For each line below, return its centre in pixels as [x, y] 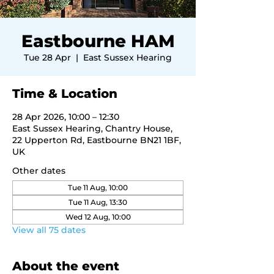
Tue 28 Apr [47, 57]
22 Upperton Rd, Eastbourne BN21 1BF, [97, 140]
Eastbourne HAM [98, 41]
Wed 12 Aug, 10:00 [98, 217]
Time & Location [65, 94]
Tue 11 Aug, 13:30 [98, 202]
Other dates [39, 171]
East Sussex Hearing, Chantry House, [92, 128]
